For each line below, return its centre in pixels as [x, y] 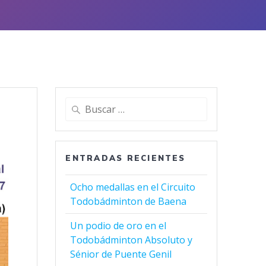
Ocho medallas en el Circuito [133, 187]
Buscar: [80, 104]
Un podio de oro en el [118, 225]
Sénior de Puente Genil [121, 254]
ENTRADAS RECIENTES [126, 158]
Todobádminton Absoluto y [132, 240]
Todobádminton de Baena [129, 201]
